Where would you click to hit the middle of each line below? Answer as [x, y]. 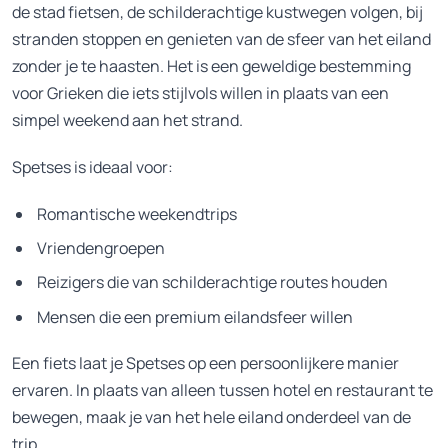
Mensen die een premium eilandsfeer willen [195, 316]
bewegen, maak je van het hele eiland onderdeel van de [211, 417]
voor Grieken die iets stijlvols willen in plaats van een [200, 92]
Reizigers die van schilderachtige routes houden [213, 282]
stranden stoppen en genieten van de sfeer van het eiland [221, 38]
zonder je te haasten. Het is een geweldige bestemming [211, 65]
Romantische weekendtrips [137, 213]
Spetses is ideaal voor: [92, 166]
